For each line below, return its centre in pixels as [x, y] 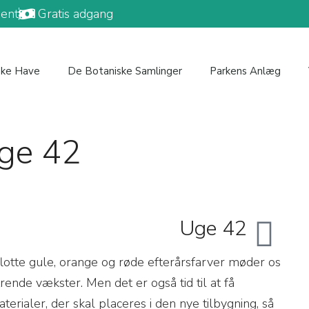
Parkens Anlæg [245, 71]
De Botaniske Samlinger [124, 71]
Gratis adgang [76, 14]
